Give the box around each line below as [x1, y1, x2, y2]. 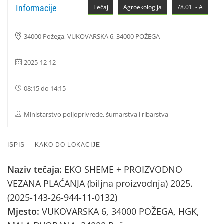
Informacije [16, 3, 56, 13]
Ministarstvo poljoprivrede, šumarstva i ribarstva [24, 110, 168, 119]
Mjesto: [7, 205, 42, 217]
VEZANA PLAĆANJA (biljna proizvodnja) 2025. [7, 177, 193, 189]
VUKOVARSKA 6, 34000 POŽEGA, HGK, [42, 205, 199, 217]
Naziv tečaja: [7, 163, 64, 175]
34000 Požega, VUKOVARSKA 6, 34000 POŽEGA [24, 32, 160, 41]
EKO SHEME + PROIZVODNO [64, 163, 182, 175]
